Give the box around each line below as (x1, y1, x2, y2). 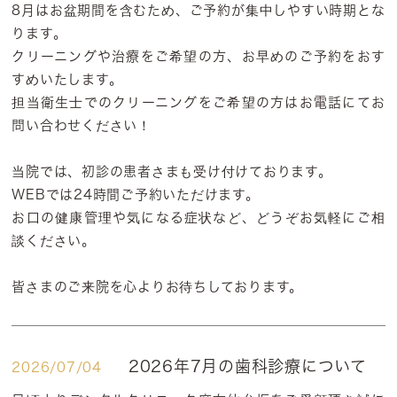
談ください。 (12, 234, 96, 247)
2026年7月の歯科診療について (128, 358, 367, 374)
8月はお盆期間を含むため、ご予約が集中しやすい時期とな (12, 4, 385, 17)
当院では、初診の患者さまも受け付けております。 (12, 165, 332, 178)
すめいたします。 (12, 73, 123, 86)
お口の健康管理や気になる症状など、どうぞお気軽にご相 (12, 211, 385, 224)
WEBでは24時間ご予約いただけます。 (12, 188, 260, 201)
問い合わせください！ (12, 119, 152, 132)
